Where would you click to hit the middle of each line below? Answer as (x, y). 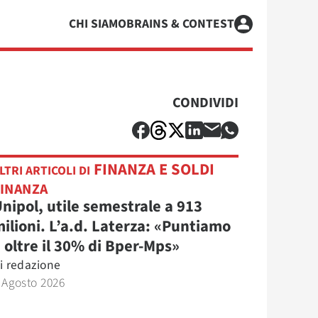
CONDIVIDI (205, 103)
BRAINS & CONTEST (180, 24)
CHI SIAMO (98, 24)
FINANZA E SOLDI (153, 169)
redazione (33, 265)
